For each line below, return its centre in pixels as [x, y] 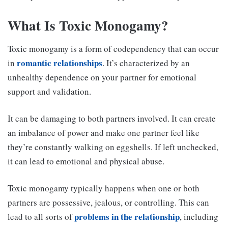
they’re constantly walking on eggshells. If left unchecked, [113, 147]
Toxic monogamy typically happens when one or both [104, 188]
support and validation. [49, 91]
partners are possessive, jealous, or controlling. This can [108, 202]
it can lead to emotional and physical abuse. [86, 161]
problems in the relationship [127, 216]
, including [199, 216]
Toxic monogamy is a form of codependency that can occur [113, 48]
